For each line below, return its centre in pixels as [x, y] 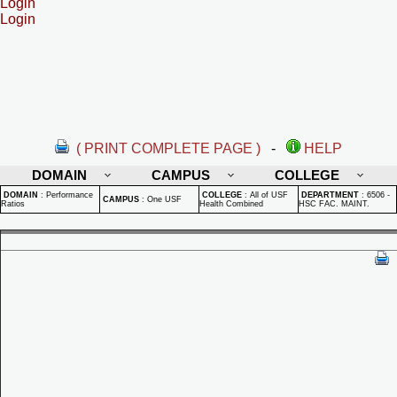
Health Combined [231, 204]
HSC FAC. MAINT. [334, 204]
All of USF [269, 195]
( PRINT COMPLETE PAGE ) [168, 148]
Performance [70, 195]
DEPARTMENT [330, 195]
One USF [164, 199]
